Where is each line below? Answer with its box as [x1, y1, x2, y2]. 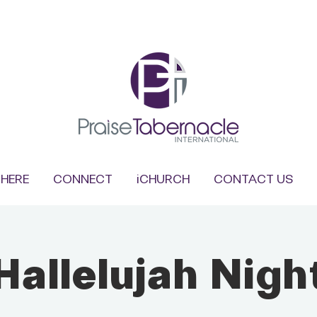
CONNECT [53, 173, 113, 187]
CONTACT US [214, 173, 293, 187]
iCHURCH [137, 173, 190, 187]
